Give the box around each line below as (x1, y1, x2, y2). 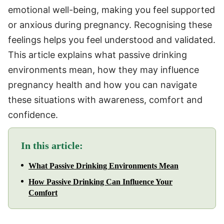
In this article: (21, 139, 83, 151)
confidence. (8, 109, 58, 120)
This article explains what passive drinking (8, 49, 187, 60)
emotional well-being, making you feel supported (8, 4, 215, 15)
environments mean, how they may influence (8, 64, 199, 75)
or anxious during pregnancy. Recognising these (8, 19, 212, 30)
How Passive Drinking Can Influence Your (28, 177, 172, 186)
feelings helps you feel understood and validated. (8, 34, 215, 45)
